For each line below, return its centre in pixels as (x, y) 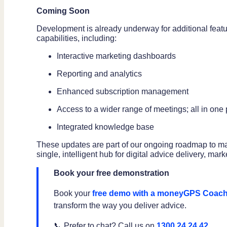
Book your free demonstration (111, 173)
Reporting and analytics (99, 73)
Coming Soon (63, 11)
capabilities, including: (77, 38)
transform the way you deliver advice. (120, 205)
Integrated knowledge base (105, 127)
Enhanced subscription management (123, 91)
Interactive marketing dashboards (116, 56)
